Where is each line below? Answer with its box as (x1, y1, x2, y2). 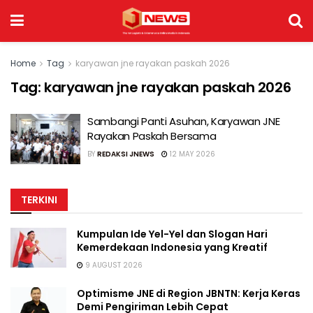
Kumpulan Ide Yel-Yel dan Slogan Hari (77, 226, 268, 241)
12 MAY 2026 (168, 149, 215, 159)
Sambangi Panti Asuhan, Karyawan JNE (87, 114, 280, 129)
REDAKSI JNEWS (97, 149, 154, 159)
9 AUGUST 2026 (83, 259, 143, 270)
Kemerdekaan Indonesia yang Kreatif (77, 240, 268, 254)
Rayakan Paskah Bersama (87, 129, 217, 143)
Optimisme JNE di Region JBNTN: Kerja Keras (77, 286, 300, 300)
